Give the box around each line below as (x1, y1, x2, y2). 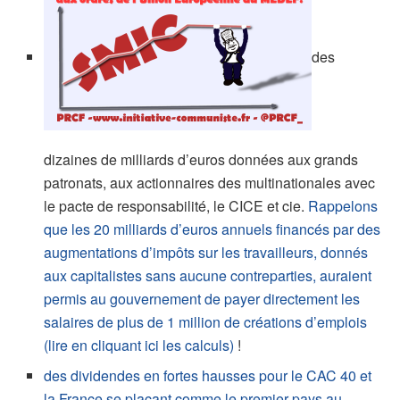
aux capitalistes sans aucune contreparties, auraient (44, 264, 372, 286)
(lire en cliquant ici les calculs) (44, 334, 238, 355)
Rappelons (304, 195, 379, 216)
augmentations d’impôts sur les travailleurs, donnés (44, 241, 369, 262)
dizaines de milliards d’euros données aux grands (44, 148, 359, 170)
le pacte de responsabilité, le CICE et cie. (44, 195, 305, 216)
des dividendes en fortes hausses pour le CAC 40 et (44, 364, 372, 386)
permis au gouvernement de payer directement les (44, 287, 361, 309)
